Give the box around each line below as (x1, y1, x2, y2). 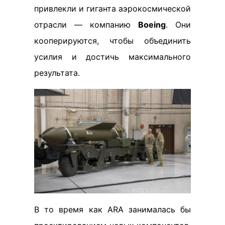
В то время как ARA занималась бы (34, 204, 191, 214)
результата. (34, 67, 80, 78)
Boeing (138, 19, 166, 30)
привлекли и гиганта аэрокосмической (34, 3, 191, 14)
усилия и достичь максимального (34, 51, 191, 62)
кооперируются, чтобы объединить (34, 35, 191, 46)
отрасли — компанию (34, 19, 138, 30)
